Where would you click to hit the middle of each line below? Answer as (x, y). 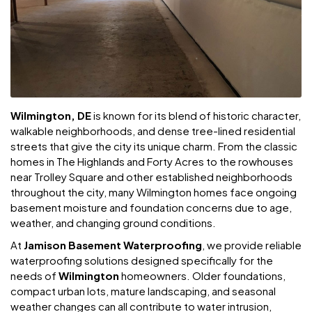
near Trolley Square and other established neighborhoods (151, 176)
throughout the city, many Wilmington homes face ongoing (154, 192)
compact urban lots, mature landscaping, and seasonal (143, 290)
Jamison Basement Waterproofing (113, 244)
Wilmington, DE (51, 115)
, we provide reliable (252, 244)
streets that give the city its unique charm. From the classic (154, 146)
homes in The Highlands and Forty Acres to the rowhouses (152, 161)
